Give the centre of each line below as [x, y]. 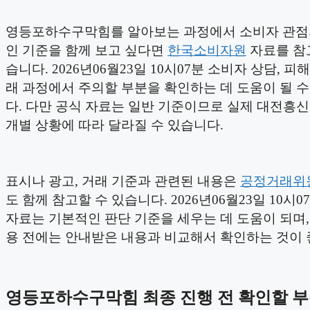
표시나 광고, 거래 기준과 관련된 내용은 [123, 181]
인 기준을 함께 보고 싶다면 [86, 50]
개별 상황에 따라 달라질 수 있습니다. [115, 125]
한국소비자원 [207, 50]
